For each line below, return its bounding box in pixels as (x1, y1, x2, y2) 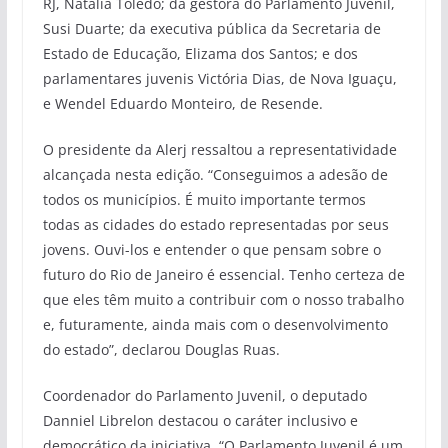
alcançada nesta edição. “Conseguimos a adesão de (42, 164, 388, 184)
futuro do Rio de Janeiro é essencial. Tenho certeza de (42, 264, 405, 284)
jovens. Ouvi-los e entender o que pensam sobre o (42, 239, 381, 259)
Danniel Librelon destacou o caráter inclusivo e (42, 410, 358, 430)
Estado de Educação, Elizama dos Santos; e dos (42, 43, 358, 63)
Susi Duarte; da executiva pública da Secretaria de (42, 18, 381, 38)
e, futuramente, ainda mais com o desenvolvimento (42, 314, 388, 334)
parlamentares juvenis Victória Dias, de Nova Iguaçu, (42, 68, 397, 88)
